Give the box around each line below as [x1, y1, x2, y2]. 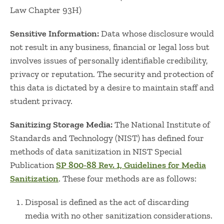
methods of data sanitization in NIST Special [10, 146, 182, 157]
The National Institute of [112, 119, 210, 130]
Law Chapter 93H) [10, 4, 81, 15]
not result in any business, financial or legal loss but [10, 41, 209, 52]
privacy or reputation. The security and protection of [10, 68, 213, 79]
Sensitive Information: [10, 28, 99, 39]
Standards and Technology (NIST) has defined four [10, 132, 204, 143]
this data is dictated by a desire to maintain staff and [10, 82, 214, 93]
